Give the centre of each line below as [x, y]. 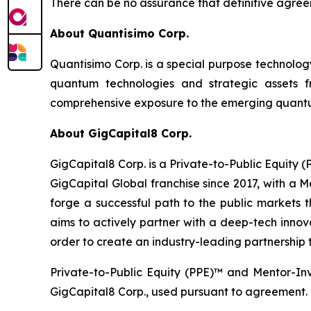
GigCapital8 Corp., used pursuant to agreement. [179, 291]
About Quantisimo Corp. [119, 33]
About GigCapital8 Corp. [121, 133]
